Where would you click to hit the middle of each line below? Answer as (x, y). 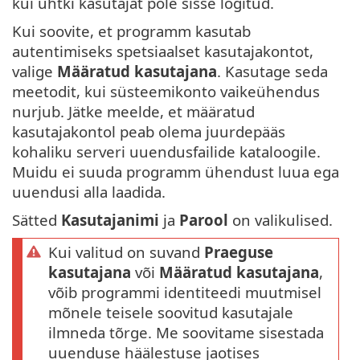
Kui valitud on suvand (126, 252)
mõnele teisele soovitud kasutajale (171, 313)
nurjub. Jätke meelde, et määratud (133, 112)
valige (35, 72)
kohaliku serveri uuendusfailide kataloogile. (166, 152)
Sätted (37, 220)
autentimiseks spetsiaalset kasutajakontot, (163, 51)
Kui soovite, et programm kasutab (131, 31)
